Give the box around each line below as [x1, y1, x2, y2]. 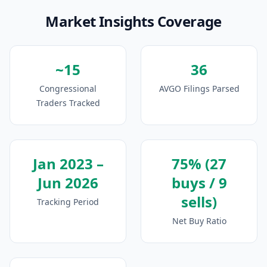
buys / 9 [171, 173, 227, 193]
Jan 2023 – [32, 154, 104, 173]
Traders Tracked [36, 97, 100, 108]
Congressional [39, 83, 97, 94]
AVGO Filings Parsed [159, 83, 240, 94]
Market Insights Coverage [45, 11, 222, 31]
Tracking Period [37, 196, 99, 207]
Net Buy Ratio [172, 215, 226, 226]
